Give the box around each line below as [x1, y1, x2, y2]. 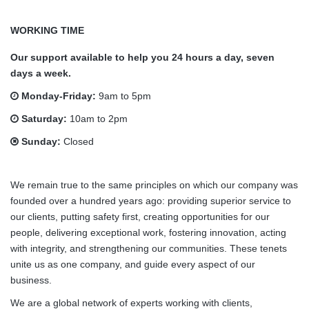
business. [10, 274, 52, 286]
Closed [61, 135, 94, 147]
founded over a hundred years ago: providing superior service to [10, 195, 291, 206]
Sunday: [19, 135, 61, 147]
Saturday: [19, 112, 67, 124]
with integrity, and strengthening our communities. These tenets [10, 242, 287, 254]
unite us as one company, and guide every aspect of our [10, 258, 255, 270]
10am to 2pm [67, 112, 128, 124]
